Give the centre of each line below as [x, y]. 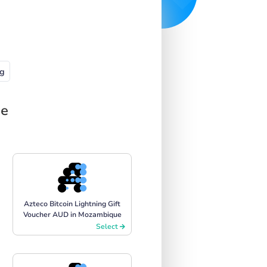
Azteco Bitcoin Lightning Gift [72, 204]
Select [108, 226]
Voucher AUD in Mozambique [72, 214]
